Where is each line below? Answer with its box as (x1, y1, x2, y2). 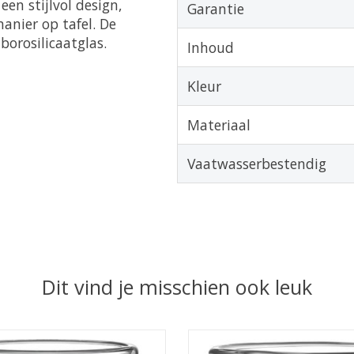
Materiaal (186, 115, 250, 135)
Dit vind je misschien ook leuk (42, 273, 312, 300)
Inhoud (186, 38, 234, 58)
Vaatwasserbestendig (186, 154, 326, 174)
